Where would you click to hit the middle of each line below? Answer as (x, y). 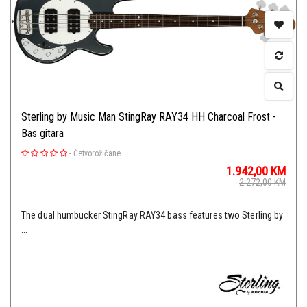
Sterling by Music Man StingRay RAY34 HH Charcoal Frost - (149, 117)
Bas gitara (42, 134)
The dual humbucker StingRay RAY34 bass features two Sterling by (152, 216)
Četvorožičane (97, 154)
